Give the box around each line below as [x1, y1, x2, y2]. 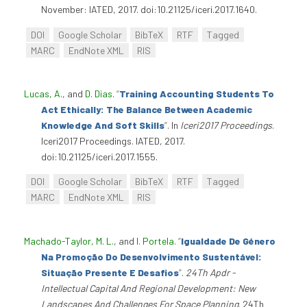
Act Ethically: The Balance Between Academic [41, 103, 252, 115]
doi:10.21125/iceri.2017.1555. [41, 150, 158, 162]
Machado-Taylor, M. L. [24, 234, 114, 247]
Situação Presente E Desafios [41, 266, 179, 278]
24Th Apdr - [186, 266, 236, 278]
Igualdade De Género [181, 234, 275, 247]
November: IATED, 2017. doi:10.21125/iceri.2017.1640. [41, 3, 257, 16]
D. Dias [85, 87, 112, 99]
